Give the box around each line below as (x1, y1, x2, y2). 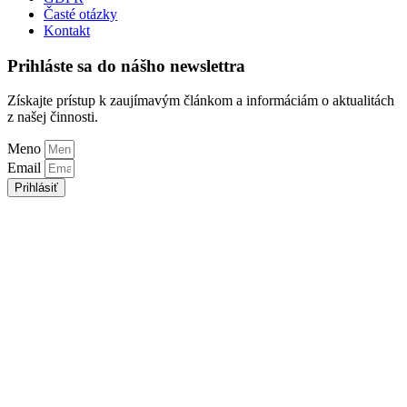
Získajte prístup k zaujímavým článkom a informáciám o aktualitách (7, 93, 394, 109)
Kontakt (44, 23, 90, 39)
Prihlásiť (15, 181, 58, 195)
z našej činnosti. (7, 109, 98, 125)
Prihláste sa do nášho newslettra (7, 55, 245, 75)
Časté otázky (44, 6, 117, 23)
